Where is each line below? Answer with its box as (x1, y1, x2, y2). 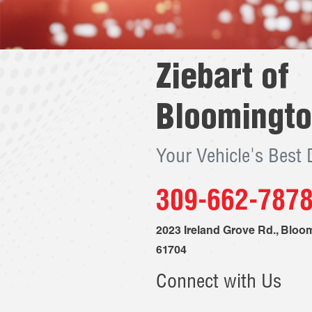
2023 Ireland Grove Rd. (156, 226, 276, 237)
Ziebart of (156, 64, 289, 97)
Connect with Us (156, 274, 281, 293)
